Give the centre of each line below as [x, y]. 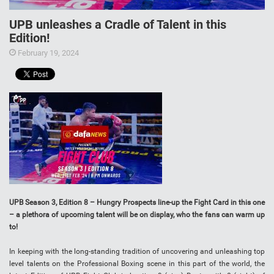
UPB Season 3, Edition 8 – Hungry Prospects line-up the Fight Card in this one [137, 203]
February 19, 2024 [47, 53]
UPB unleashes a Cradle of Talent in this [118, 25]
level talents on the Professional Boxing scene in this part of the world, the [137, 264]
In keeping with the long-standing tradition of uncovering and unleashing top [137, 252]
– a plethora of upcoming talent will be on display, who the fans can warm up [137, 215]
